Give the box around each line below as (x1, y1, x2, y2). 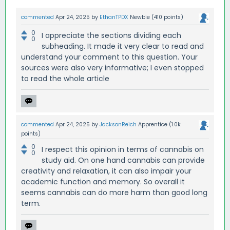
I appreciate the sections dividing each (42, 30, 181, 41)
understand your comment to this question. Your (21, 51, 198, 62)
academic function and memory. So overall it (21, 176, 185, 187)
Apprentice (138, 120, 167, 128)
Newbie (130, 13, 150, 21)
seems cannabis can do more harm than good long (21, 187, 207, 198)
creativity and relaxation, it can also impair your (21, 165, 191, 176)
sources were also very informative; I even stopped (21, 62, 204, 73)
